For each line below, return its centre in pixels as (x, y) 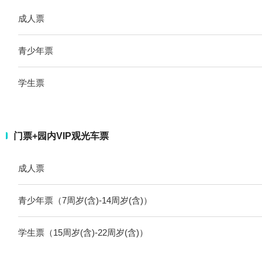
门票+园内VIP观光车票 (61, 136)
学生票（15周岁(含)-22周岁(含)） (83, 232)
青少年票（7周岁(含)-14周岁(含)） (85, 200)
